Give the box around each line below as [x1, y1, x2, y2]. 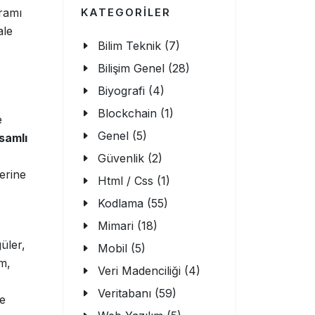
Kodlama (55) [98, 196, 168, 210]
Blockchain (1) [98, 106, 174, 120]
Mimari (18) [98, 219, 157, 233]
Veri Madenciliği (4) [98, 264, 200, 278]
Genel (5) [98, 129, 147, 143]
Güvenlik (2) [98, 151, 162, 165]
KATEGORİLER [81, 6, 171, 19]
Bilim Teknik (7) [98, 39, 180, 53]
